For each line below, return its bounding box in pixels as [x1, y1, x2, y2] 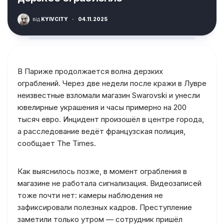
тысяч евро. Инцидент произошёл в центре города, [17, 114, 204, 124]
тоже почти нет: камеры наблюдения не [17, 190, 163, 200]
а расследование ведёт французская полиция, [17, 126, 185, 136]
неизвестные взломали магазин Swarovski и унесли [17, 90, 200, 100]
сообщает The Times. [17, 138, 96, 148]
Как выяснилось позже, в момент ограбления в [17, 166, 187, 176]
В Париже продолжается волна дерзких [17, 66, 163, 76]
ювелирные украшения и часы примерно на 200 [17, 102, 186, 112]
